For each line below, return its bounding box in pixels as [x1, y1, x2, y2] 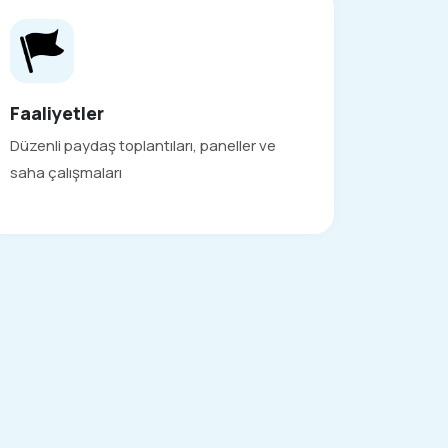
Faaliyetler [10, 101, 104, 126]
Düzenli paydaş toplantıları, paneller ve [10, 135, 276, 157]
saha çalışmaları [10, 162, 122, 184]
